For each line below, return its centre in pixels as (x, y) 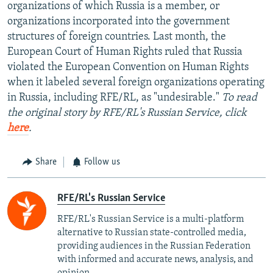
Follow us (102, 162)
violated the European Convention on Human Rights (128, 68)
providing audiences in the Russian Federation (154, 246)
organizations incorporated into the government (119, 22)
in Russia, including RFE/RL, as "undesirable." (115, 98)
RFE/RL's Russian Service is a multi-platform (151, 219)
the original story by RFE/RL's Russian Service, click (127, 113)
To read (239, 98)
